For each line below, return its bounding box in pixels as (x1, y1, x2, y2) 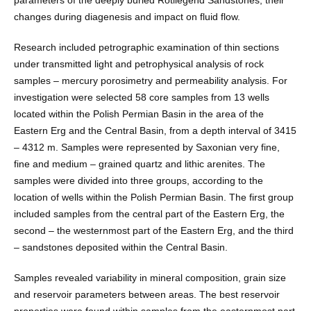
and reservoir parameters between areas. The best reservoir (13, 289, 280, 301)
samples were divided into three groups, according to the (13, 175, 263, 187)
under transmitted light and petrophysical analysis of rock (13, 58, 264, 70)
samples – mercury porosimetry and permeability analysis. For (13, 75, 287, 87)
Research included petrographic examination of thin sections (13, 42, 279, 53)
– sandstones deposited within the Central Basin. (13, 242, 228, 253)
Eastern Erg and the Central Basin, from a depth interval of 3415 (13, 125, 296, 137)
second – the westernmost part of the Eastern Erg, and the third (13, 225, 294, 237)
